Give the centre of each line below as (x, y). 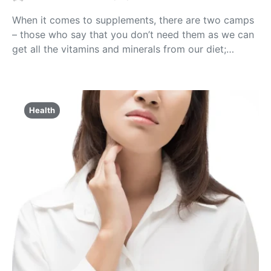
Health (42, 110)
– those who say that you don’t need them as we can (133, 34)
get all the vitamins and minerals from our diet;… (123, 49)
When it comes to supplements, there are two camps (133, 20)
